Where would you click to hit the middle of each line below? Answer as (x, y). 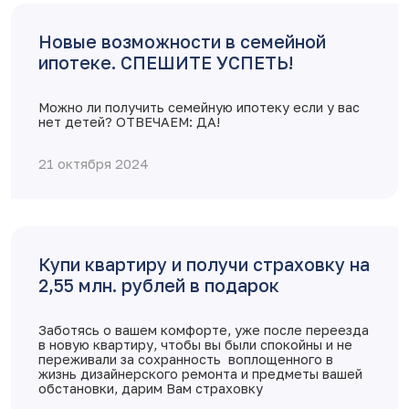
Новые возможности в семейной (182, 42)
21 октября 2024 (94, 164)
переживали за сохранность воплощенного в (186, 360)
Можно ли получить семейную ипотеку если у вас (199, 108)
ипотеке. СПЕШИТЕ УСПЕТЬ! (166, 63)
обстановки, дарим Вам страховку (151, 389)
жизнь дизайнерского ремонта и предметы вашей (200, 374)
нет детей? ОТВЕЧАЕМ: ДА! (129, 122)
